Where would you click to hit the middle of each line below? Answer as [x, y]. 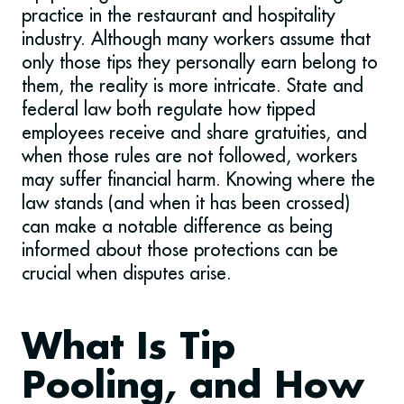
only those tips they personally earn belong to [200, 62]
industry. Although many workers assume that [196, 39]
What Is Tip [129, 349]
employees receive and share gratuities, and [194, 133]
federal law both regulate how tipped [169, 109]
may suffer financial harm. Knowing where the [198, 179]
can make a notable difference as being [177, 226]
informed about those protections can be [180, 250]
